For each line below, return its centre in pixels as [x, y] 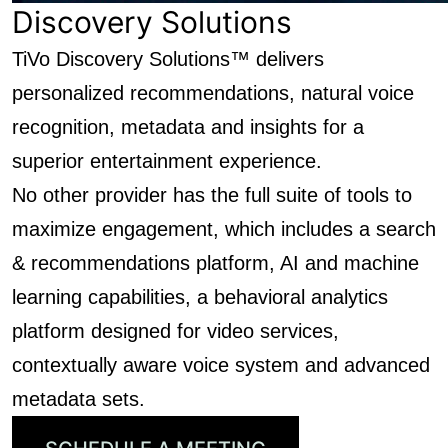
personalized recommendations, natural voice [213, 93]
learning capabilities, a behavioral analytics [200, 297]
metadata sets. [78, 399]
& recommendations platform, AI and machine [215, 263]
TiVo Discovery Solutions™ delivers [168, 59]
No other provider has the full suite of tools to [212, 195]
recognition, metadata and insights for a [188, 127]
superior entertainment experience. [167, 161]
